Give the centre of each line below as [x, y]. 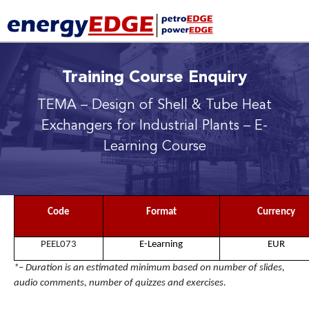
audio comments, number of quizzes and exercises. [120, 283]
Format [161, 212]
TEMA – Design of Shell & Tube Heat [154, 105]
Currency [277, 212]
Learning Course [154, 147]
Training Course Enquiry [154, 78]
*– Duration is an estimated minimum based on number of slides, [149, 268]
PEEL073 [58, 244]
